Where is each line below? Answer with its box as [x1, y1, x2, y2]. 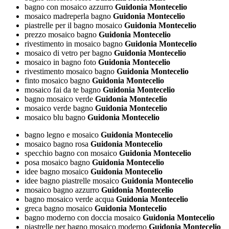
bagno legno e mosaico [25, 130, 99, 140]
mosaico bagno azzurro [25, 186, 99, 195]
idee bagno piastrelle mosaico [25, 176, 119, 186]
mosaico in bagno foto [25, 58, 96, 67]
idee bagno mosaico [25, 167, 88, 176]
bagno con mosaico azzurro [25, 3, 113, 12]
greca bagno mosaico [25, 204, 93, 213]
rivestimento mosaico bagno [25, 67, 114, 76]
